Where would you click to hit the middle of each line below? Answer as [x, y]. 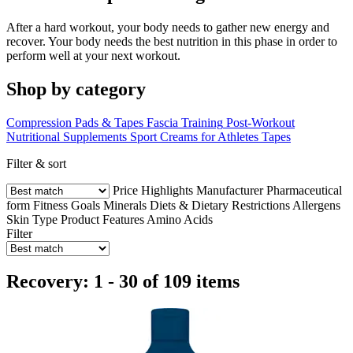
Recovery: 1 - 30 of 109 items [123, 282]
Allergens [316, 205]
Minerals [125, 205]
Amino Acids [180, 219]
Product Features [102, 219]
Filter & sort [36, 163]
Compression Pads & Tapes [75, 122]
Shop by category [76, 89]
